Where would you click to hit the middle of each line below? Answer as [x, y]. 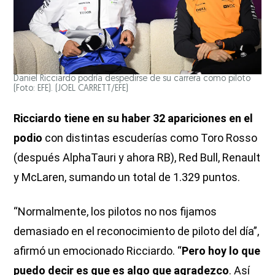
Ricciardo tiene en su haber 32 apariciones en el [134, 118]
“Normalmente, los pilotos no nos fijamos [115, 212]
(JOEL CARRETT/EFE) [92, 89]
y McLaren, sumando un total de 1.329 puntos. [127, 177]
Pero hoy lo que [221, 251]
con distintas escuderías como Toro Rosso [151, 138]
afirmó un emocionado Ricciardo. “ [98, 251]
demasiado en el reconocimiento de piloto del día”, [137, 231]
